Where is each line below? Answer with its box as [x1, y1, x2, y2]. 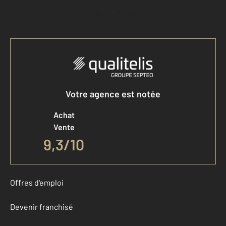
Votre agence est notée [66, 88, 160, 100]
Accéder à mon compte [77, 7, 154, 17]
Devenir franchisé [10, 202, 73, 212]
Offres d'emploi [10, 178, 64, 188]
